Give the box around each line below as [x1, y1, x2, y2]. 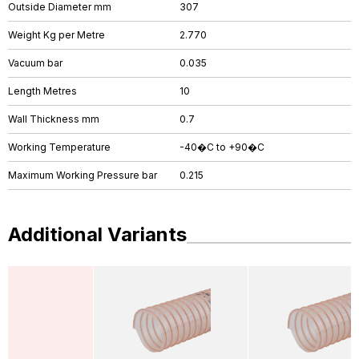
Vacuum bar [8, 57, 63, 69]
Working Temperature [8, 141, 111, 153]
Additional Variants [8, 223, 187, 246]
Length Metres [8, 85, 77, 97]
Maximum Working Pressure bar [8, 169, 157, 181]
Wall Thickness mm [8, 113, 99, 125]
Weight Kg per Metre [8, 29, 105, 41]
